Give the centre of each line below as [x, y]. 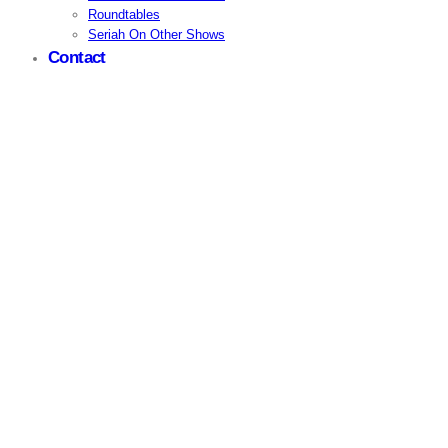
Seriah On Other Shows [156, 34]
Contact [77, 57]
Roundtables [124, 14]
